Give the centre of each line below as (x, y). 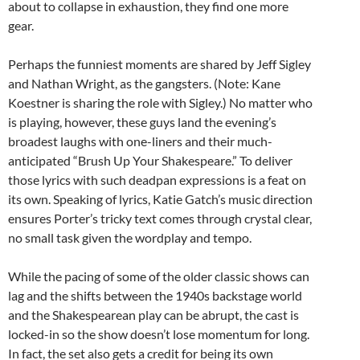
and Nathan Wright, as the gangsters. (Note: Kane (144, 84)
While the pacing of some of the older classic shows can (159, 276)
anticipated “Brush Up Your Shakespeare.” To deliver (150, 161)
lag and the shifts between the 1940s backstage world (155, 296)
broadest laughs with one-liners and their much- (140, 141)
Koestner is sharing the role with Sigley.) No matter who (160, 103)
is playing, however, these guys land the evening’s (142, 122)
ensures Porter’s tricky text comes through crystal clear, (160, 219)
